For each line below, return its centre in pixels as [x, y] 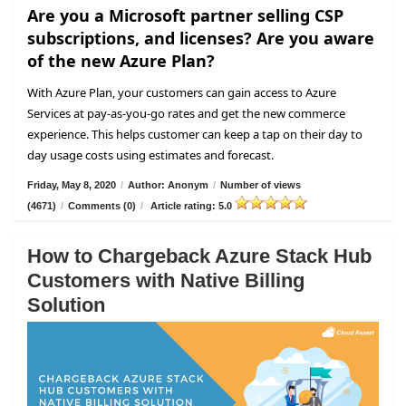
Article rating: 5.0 [191, 205]
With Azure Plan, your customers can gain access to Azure [182, 92]
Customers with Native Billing [166, 280]
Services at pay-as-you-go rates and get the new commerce [186, 113]
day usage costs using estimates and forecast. [150, 155]
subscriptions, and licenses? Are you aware [201, 38]
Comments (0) [102, 205]
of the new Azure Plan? [121, 60]
